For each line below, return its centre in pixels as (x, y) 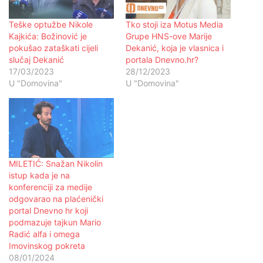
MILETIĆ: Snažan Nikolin (56, 164)
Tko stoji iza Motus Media (174, 24)
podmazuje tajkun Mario (55, 222)
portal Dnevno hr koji (48, 211)
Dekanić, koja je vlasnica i (175, 48)
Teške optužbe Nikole (51, 24)
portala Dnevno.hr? (162, 59)
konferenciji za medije (50, 187)
